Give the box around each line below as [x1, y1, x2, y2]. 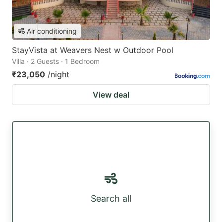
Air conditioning [27, 26, 77, 35]
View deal [93, 89, 129, 100]
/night [48, 69, 69, 79]
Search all [91, 193, 131, 204]
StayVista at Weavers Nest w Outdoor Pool [12, 45, 173, 55]
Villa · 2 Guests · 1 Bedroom [12, 56, 100, 65]
